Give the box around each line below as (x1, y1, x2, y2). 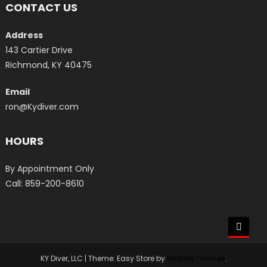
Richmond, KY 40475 (5, 59, 92, 71)
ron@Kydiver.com (5, 101, 79, 113)
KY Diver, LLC (40, 253, 85, 264)
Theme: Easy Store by (88, 253, 167, 264)
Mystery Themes (166, 253, 225, 264)
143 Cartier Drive (5, 44, 73, 56)
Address (5, 29, 44, 41)
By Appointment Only (5, 163, 95, 175)
